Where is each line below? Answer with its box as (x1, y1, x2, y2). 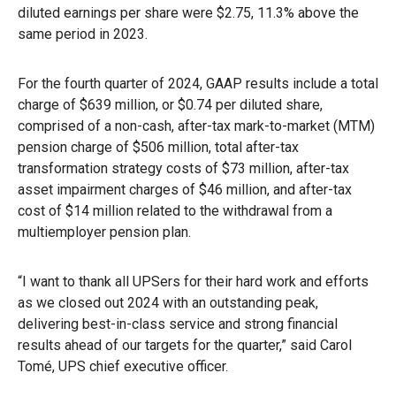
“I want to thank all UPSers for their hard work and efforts (18, 272, 369, 290)
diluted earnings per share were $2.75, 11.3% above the (18, 4, 359, 21)
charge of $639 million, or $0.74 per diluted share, (18, 95, 323, 113)
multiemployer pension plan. (18, 223, 191, 240)
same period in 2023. (18, 25, 148, 42)
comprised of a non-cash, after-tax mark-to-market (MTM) (18, 117, 375, 134)
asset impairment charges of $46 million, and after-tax (18, 180, 352, 198)
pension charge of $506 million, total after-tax (18, 138, 299, 156)
